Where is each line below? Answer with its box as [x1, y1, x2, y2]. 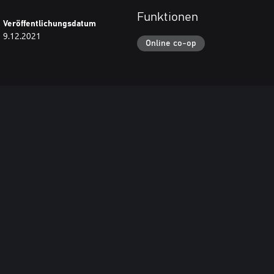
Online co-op [146, 39, 196, 48]
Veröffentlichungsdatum [3, 19, 97, 28]
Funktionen [137, 11, 198, 24]
